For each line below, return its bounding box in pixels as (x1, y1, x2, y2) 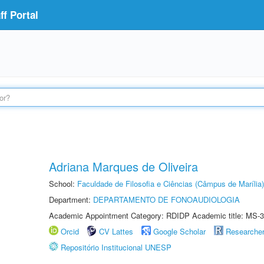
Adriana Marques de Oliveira (49, 158, 198, 175)
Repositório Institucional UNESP (61, 242, 171, 253)
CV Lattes (99, 226, 133, 237)
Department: (49, 194, 93, 205)
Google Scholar (153, 226, 206, 237)
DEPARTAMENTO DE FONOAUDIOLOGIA (93, 194, 240, 205)
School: (49, 178, 77, 189)
